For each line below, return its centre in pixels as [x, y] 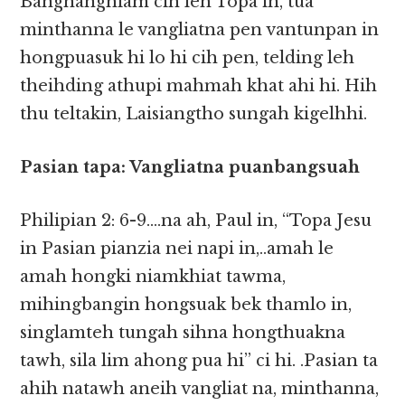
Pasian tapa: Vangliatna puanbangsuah [190, 168]
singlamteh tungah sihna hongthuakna [183, 333]
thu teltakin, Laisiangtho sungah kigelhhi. [194, 114]
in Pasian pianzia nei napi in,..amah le [177, 249]
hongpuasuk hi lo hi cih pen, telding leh [188, 58]
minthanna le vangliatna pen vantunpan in [200, 30]
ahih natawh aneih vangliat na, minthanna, [200, 389]
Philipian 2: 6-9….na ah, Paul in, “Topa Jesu [196, 221]
